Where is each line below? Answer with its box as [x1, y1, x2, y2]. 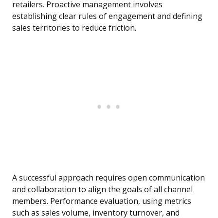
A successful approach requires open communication [12, 172, 205, 183]
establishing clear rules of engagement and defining [12, 11, 202, 22]
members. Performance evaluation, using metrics [12, 196, 191, 207]
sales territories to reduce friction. [12, 22, 136, 34]
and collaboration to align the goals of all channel [12, 184, 193, 195]
